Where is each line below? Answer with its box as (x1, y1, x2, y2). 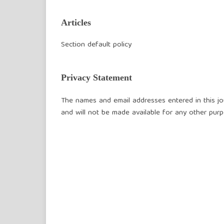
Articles (61, 17, 91, 28)
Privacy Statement (61, 72, 132, 83)
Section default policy (61, 38, 131, 52)
